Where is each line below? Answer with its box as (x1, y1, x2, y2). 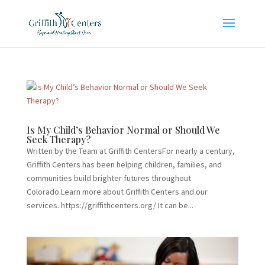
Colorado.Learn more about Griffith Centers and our (26, 186, 208, 197)
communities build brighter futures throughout (26, 173, 191, 183)
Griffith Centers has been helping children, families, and (26, 159, 222, 170)
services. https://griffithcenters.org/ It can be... (26, 200, 193, 211)
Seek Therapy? (26, 133, 91, 146)
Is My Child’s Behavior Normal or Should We (26, 124, 220, 136)
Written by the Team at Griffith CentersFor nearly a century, (26, 146, 235, 156)
